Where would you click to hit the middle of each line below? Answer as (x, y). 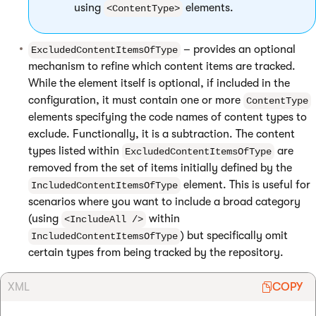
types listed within (75, 151)
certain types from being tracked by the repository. (156, 253)
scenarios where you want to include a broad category (164, 202)
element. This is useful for (245, 185)
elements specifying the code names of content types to (168, 117)
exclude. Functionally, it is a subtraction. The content (162, 134)
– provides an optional (238, 49)
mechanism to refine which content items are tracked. (162, 66)
